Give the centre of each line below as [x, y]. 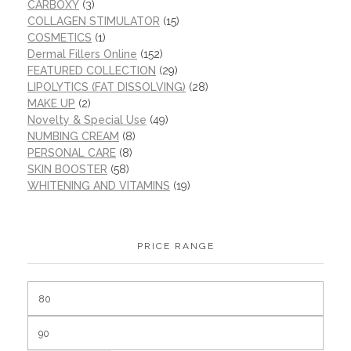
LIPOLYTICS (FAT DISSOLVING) [107, 87]
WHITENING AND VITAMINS [99, 186]
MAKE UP [51, 104]
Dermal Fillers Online [82, 54]
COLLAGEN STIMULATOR [94, 22]
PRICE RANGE [175, 246]
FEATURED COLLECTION [92, 71]
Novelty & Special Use [87, 120]
